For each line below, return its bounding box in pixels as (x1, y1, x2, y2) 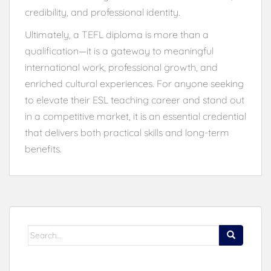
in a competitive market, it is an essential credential (25, 109, 246, 122)
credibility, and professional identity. (25, 5, 180, 18)
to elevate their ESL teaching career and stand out (25, 93, 244, 106)
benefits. (25, 142, 62, 155)
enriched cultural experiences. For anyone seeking (25, 77, 244, 90)
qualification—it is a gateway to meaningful (25, 44, 214, 57)
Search (27, 225, 54, 237)
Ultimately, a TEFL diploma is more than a (25, 28, 209, 41)
